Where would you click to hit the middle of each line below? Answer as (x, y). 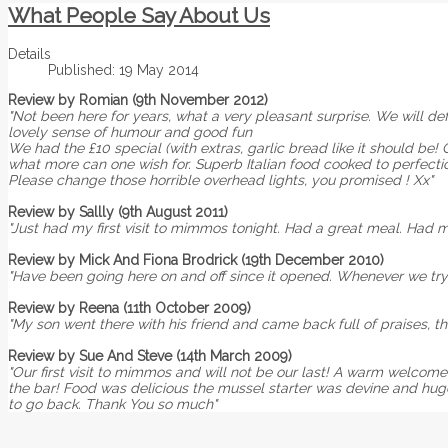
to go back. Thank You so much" (112, 403)
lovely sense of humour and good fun (130, 131)
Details (29, 53)
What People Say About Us (139, 16)
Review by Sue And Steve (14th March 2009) (150, 355)
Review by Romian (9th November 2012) (138, 99)
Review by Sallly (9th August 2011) (118, 211)
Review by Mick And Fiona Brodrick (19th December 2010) (196, 259)
